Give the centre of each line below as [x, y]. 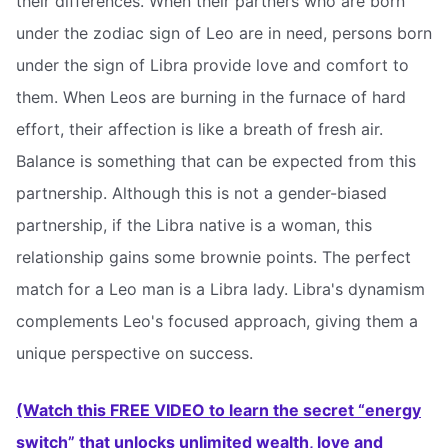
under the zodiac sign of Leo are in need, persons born [224, 32]
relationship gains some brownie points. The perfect [213, 256]
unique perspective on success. [134, 352]
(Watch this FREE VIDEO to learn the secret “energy [218, 410]
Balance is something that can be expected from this [216, 160]
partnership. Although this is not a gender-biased [201, 192]
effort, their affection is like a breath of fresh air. [199, 128]
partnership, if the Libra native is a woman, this [194, 224]
